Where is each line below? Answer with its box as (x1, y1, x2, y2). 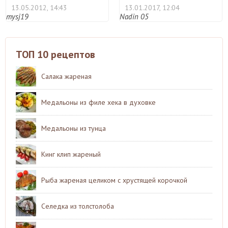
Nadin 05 (120, 11, 149, 21)
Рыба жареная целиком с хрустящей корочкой (41, 175, 187, 185)
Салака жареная (41, 71, 92, 81)
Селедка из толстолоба (41, 201, 114, 211)
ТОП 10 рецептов (16, 47, 95, 61)
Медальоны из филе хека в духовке (41, 97, 156, 107)
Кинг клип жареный (41, 149, 101, 159)
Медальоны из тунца (41, 123, 106, 133)
